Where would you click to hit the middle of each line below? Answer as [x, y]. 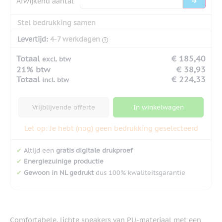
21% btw [33, 69]
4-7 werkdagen [75, 39]
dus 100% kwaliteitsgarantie [139, 173]
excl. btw [56, 59]
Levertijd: [33, 39]
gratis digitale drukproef [94, 150]
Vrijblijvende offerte [64, 107]
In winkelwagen [158, 107]
